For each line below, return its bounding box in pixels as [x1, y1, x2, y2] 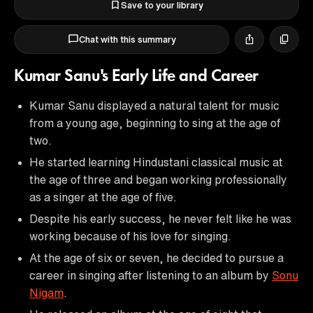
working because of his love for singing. [29, 230, 231, 242]
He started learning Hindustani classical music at [29, 156, 283, 168]
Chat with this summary [78, 34, 176, 44]
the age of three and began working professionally [29, 173, 287, 185]
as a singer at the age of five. [29, 191, 177, 203]
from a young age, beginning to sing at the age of [29, 117, 280, 129]
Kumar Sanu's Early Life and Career [14, 68, 259, 85]
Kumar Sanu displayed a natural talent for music [29, 99, 279, 111]
